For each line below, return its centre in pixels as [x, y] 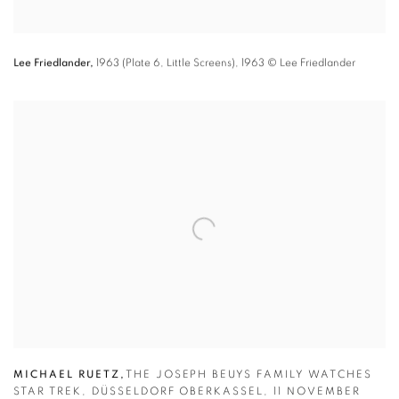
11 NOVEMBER [317, 391]
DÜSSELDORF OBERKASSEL [178, 391]
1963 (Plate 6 [128, 63]
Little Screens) [201, 63]
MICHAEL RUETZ [67, 375]
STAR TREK [48, 391]
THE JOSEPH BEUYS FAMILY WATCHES [248, 375]
